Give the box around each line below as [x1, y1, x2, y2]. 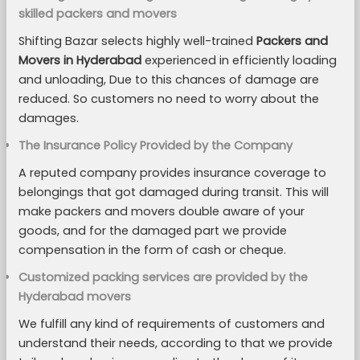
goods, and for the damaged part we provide [18, 223, 287, 239]
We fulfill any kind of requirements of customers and [18, 316, 325, 332]
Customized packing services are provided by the [18, 269, 308, 285]
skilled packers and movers [18, 6, 177, 22]
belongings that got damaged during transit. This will [18, 184, 329, 200]
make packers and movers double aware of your [18, 203, 305, 219]
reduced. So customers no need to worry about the [18, 91, 319, 107]
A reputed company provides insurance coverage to [18, 165, 326, 181]
